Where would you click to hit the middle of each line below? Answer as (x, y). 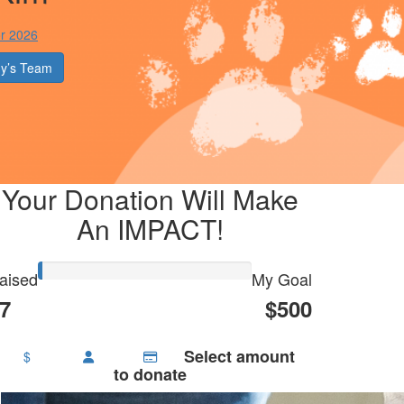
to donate (150, 375)
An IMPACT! (150, 229)
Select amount (240, 357)
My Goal (282, 279)
